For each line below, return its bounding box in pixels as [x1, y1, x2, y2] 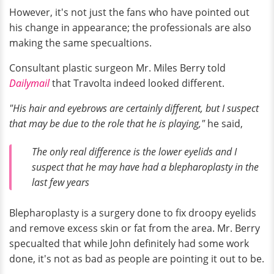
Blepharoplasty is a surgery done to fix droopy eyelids [9, 206, 256, 220]
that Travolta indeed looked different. [50, 76, 224, 90]
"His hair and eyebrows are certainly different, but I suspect [9, 101, 259, 115]
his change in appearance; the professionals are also [9, 20, 251, 34]
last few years [32, 175, 92, 189]
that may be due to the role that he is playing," [9, 116, 207, 130]
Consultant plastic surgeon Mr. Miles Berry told [9, 61, 226, 75]
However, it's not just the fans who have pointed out [9, 5, 250, 19]
